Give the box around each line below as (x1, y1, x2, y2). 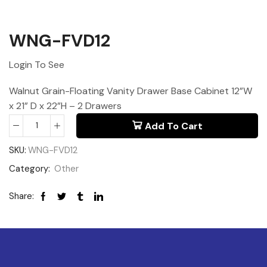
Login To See (9, 58, 64, 71)
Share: (9, 190, 34, 203)
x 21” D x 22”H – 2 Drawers (9, 99, 122, 112)
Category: (9, 163, 52, 175)
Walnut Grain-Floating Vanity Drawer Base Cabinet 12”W (9, 84, 252, 97)
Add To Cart (144, 119, 203, 132)
